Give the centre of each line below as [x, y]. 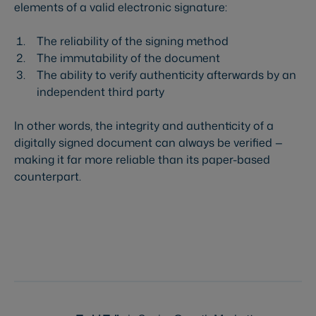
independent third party [101, 92]
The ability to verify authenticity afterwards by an [166, 75]
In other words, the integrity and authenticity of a [144, 126]
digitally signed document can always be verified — [148, 143]
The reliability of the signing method [133, 41]
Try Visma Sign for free [93, 219]
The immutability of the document [128, 58]
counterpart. [48, 177]
